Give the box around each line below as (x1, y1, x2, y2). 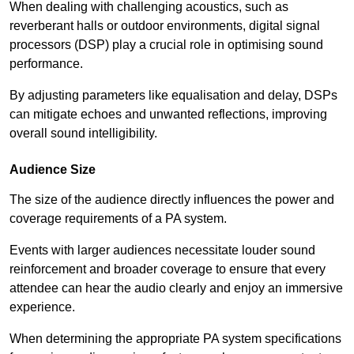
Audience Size (9, 163, 96, 177)
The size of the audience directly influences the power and (9, 193, 334, 207)
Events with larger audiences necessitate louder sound (9, 243, 315, 258)
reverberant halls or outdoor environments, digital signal (9, 19, 320, 33)
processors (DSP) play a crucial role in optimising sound (9, 38, 323, 52)
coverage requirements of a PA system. (9, 212, 227, 226)
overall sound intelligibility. (9, 126, 157, 141)
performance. (9, 57, 83, 71)
